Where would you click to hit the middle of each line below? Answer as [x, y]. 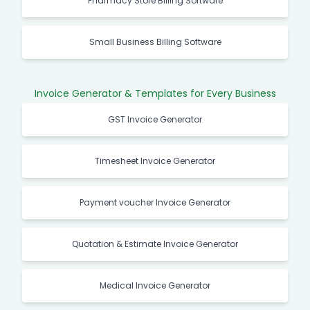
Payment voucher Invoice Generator [155, 202]
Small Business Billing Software [155, 42]
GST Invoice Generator [155, 119]
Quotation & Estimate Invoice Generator [155, 244]
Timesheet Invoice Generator [155, 161]
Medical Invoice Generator [155, 285]
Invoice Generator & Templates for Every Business [155, 93]
